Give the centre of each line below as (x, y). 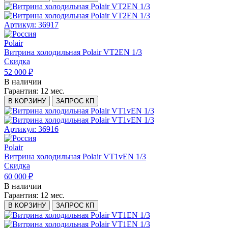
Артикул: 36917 (31, 25)
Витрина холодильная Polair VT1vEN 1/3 (75, 157)
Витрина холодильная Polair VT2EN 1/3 (73, 52)
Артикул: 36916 (31, 129)
